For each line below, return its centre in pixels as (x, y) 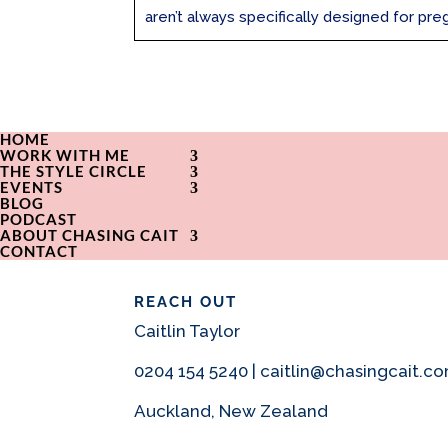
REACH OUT (186, 301)
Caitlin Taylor (187, 330)
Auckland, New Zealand (231, 410)
